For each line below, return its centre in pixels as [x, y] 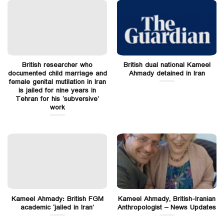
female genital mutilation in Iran [57, 82]
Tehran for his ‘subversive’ [57, 99]
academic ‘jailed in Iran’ [57, 207]
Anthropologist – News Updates [167, 207]
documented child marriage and [57, 73]
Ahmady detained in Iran [167, 73]
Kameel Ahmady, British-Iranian [167, 199]
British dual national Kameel [167, 65]
